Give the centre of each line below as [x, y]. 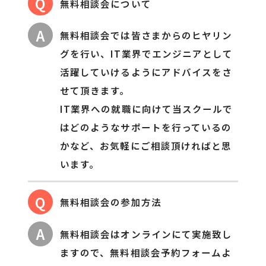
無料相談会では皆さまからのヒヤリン [146, 35]
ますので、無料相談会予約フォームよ [146, 252]
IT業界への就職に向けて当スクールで [147, 109]
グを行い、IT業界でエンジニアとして [147, 54]
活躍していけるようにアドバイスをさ [146, 72]
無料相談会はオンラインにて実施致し [146, 234]
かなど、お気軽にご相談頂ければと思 [146, 146]
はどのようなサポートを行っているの [146, 127]
